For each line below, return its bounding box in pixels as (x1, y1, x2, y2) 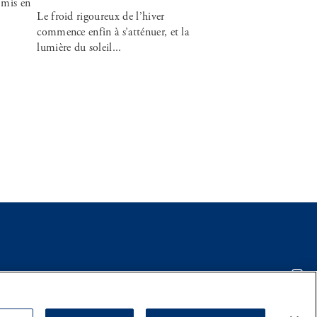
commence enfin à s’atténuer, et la (37, 24, 190, 40)
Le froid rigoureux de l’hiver (37, 8, 165, 24)
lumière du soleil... (37, 40, 122, 55)
